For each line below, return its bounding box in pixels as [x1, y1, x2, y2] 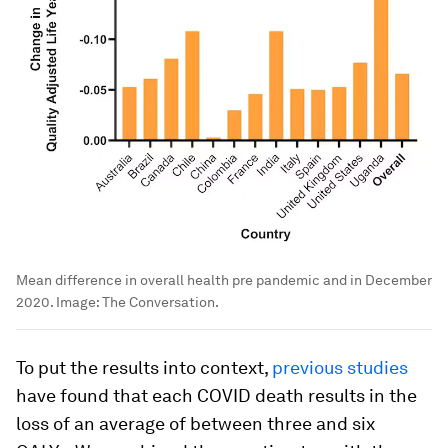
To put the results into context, [16, 356, 272, 378]
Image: [53, 293, 102, 310]
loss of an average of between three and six [16, 412, 375, 434]
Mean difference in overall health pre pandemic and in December [16, 271, 432, 288]
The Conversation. [102, 293, 219, 310]
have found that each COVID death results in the [16, 384, 417, 406]
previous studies [272, 356, 408, 378]
